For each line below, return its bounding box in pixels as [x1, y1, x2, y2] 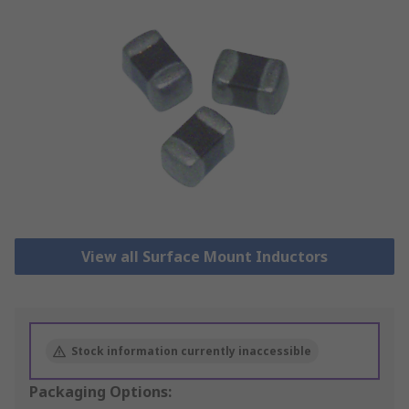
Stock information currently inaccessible [71, 343, 311, 360]
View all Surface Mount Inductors [80, 246, 328, 267]
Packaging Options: [29, 382, 172, 403]
